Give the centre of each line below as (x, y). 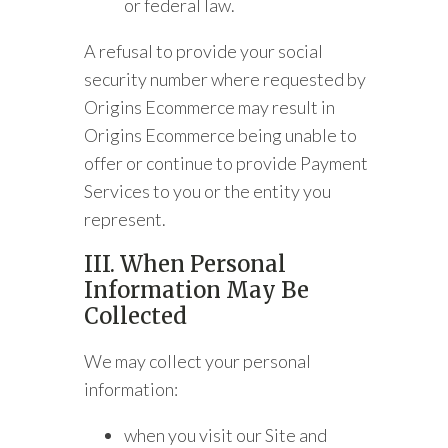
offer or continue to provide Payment (226, 163)
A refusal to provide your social (204, 51)
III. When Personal (185, 264)
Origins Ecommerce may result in (210, 107)
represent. (128, 219)
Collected (136, 316)
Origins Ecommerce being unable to (221, 135)
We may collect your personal (198, 361)
